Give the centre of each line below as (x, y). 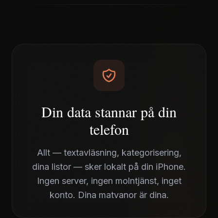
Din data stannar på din (109, 111)
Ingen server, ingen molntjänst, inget (109, 181)
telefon (109, 129)
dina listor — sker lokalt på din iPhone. (109, 167)
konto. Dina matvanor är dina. (109, 195)
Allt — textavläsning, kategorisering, (109, 153)
